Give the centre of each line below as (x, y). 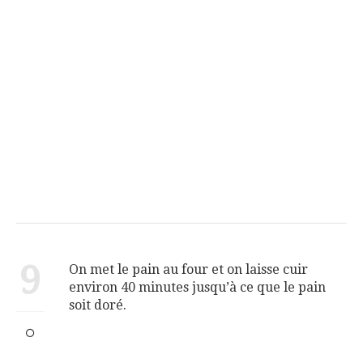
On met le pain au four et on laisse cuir (188, 269)
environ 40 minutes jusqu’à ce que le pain (197, 287)
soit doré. (98, 305)
